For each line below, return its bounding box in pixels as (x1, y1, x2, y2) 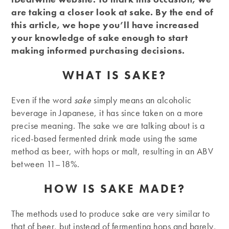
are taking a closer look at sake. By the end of (11, 6, 214, 18)
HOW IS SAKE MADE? (43, 181, 186, 197)
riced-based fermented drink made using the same (11, 132, 198, 145)
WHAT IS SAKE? (62, 67, 167, 83)
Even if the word (11, 94, 72, 106)
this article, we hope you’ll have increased (11, 19, 199, 31)
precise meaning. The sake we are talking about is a (11, 120, 205, 132)
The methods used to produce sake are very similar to (11, 208, 210, 220)
